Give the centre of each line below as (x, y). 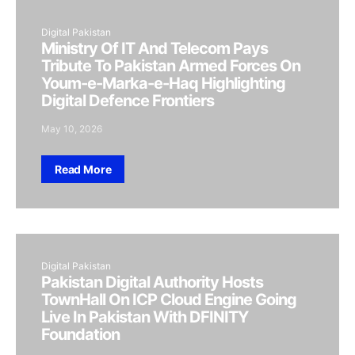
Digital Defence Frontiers (128, 101)
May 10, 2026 (72, 129)
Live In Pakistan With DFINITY (145, 317)
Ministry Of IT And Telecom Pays (155, 48)
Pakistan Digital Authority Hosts (152, 282)
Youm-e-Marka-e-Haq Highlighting (163, 83)
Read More (83, 169)
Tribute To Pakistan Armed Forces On (171, 66)
